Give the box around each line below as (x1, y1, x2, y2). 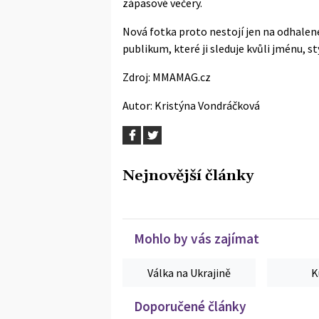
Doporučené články (134, 298, 246, 315)
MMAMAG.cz (152, 70, 211, 85)
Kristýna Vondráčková (155, 98, 260, 113)
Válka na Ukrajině (147, 266, 231, 281)
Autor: (122, 98, 155, 113)
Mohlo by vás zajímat (134, 230, 259, 248)
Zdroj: (122, 70, 152, 85)
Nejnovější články (122, 167, 253, 186)
